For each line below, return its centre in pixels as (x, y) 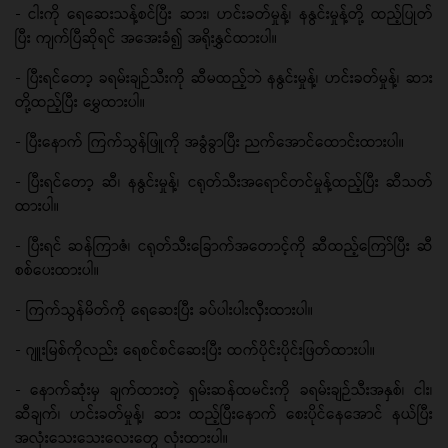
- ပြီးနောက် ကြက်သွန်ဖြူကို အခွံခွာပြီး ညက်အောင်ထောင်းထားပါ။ (214, 141)
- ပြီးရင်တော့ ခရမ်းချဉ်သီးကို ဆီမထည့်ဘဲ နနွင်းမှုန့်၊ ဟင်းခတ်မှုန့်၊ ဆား (224, 77)
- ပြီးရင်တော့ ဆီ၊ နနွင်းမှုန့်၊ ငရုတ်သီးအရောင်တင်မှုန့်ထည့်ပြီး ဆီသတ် (224, 181)
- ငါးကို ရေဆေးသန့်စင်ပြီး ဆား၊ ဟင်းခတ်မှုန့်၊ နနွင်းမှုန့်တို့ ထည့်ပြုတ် (224, 13)
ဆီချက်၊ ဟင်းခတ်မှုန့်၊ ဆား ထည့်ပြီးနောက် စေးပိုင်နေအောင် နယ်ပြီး (224, 413)
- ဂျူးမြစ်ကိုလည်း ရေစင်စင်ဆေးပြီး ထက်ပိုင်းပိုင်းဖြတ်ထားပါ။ (200, 349)
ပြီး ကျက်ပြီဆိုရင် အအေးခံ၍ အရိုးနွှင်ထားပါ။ (146, 37)
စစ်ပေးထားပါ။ (62, 269)
